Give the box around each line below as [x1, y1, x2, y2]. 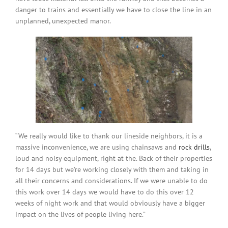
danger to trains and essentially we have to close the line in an [15, 5, 212, 15]
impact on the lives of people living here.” [15, 210, 146, 219]
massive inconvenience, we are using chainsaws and [15, 142, 179, 152]
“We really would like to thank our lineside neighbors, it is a [15, 131, 203, 140]
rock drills [179, 142, 210, 152]
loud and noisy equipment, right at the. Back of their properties [15, 154, 212, 163]
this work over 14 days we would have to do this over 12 [15, 187, 194, 196]
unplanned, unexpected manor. [15, 16, 111, 26]
